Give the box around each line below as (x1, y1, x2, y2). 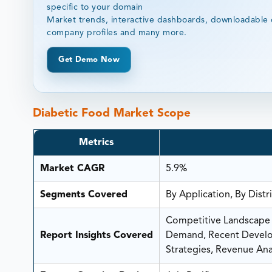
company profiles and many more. (47, 28, 187, 37)
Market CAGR (39, 164, 104, 174)
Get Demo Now (58, 55, 120, 64)
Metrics (79, 138, 114, 148)
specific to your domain (47, 2, 143, 12)
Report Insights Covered (39, 231, 153, 241)
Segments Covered (39, 190, 127, 200)
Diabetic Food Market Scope (33, 107, 191, 120)
